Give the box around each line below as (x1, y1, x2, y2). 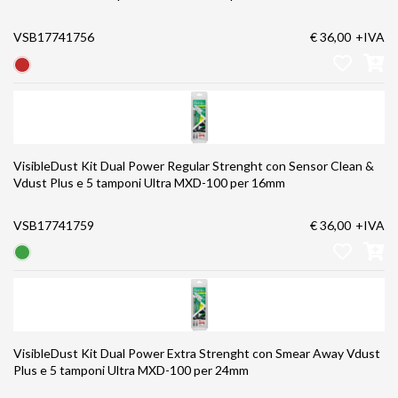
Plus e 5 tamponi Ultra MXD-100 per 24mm (13, 362, 249, 378)
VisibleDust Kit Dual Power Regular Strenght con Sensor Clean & (13, 157, 374, 173)
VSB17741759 (13, 217, 94, 233)
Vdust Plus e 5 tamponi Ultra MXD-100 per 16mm (13, 174, 285, 190)
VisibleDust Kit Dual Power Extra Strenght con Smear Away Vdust (13, 346, 346, 362)
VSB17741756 (13, 29, 94, 45)
